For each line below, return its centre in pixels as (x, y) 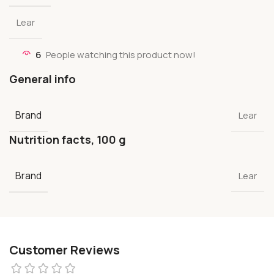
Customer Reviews (65, 250)
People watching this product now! (121, 54)
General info (43, 79)
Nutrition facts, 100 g (68, 139)
